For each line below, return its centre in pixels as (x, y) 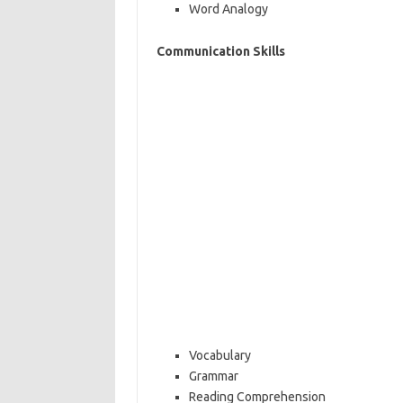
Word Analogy (228, 9)
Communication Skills (220, 51)
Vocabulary (219, 355)
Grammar (213, 376)
